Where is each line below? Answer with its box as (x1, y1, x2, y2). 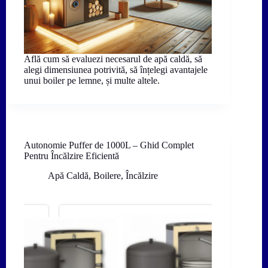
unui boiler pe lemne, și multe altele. (24, 75, 160, 86)
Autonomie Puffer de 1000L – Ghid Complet (24, 140, 194, 151)
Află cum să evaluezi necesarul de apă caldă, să (24, 54, 202, 65)
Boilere (93, 170, 121, 181)
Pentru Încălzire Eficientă (24, 151, 119, 162)
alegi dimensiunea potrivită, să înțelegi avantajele (24, 65, 208, 75)
